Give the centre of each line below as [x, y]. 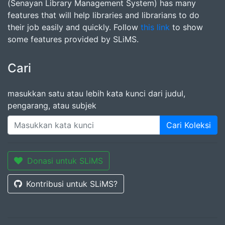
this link [155, 27]
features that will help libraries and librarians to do [103, 15]
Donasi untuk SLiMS [65, 161]
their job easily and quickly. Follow [74, 27]
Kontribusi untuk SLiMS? [72, 184]
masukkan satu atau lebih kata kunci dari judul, [96, 93]
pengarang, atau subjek [52, 105]
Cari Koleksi [189, 125]
